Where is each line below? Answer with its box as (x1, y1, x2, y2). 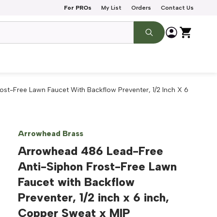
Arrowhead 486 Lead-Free (18, 144, 164, 158)
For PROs (64, 4, 92, 11)
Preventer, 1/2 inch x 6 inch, (18, 190, 170, 204)
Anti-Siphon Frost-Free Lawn (18, 159, 177, 173)
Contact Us (161, 4, 194, 11)
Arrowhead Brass (18, 129, 84, 138)
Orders (131, 4, 151, 11)
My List (101, 4, 122, 11)
